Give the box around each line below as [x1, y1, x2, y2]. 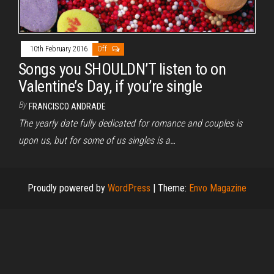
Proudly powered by [28, 182, 108, 194]
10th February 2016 [30, 44, 89, 53]
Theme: [158, 182, 189, 194]
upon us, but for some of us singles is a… [18, 134, 176, 146]
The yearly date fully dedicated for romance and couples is [18, 117, 242, 129]
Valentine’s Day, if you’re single [18, 76, 202, 95]
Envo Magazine [189, 182, 246, 194]
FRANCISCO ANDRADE [29, 101, 106, 111]
